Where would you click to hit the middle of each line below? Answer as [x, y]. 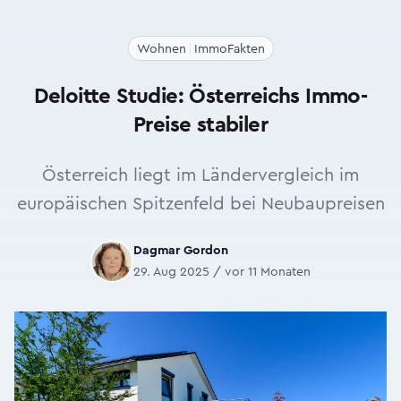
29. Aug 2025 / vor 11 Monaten [222, 272]
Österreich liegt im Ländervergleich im [200, 175]
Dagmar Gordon [181, 251]
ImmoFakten [229, 49]
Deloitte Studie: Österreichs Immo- [200, 97]
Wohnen [161, 49]
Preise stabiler [200, 125]
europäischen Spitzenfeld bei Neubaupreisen [200, 204]
